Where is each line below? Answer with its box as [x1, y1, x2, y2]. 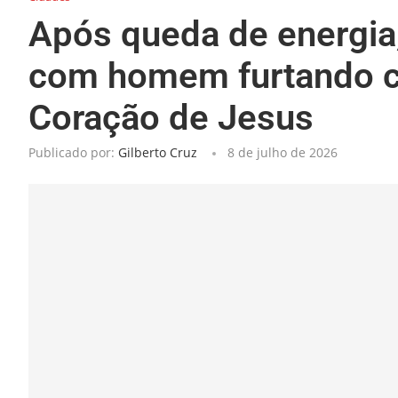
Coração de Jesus [28, 97, 314, 139]
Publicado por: [28, 144, 118, 161]
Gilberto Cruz [118, 144, 197, 161]
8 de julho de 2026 [227, 144, 338, 161]
